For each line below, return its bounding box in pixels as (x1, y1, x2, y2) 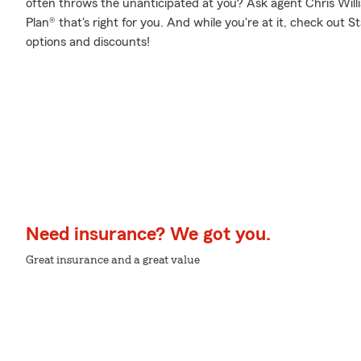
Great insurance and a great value (26, 255, 200, 266)
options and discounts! (26, 35, 150, 48)
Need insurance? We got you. (26, 225, 271, 244)
